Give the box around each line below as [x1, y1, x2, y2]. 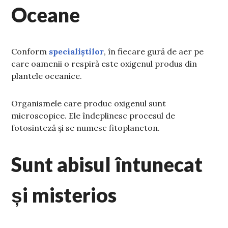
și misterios [11, 183, 117, 207]
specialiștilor [49, 46, 104, 57]
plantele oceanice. [11, 71, 82, 81]
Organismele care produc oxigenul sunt [11, 98, 166, 109]
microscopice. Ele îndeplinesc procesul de [11, 110, 176, 121]
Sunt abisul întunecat [11, 153, 203, 177]
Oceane [11, 3, 80, 27]
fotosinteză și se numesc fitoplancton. [11, 123, 160, 133]
